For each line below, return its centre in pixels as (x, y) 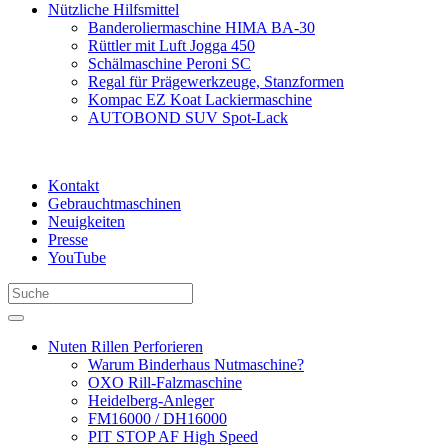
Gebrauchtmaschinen (114, 204)
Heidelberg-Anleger (151, 401)
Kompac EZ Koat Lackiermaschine (200, 100)
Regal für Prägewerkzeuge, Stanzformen (216, 82)
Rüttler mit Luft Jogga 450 (171, 46)
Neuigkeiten (86, 222)
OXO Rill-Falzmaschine (165, 383)
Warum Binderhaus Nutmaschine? (196, 365)
